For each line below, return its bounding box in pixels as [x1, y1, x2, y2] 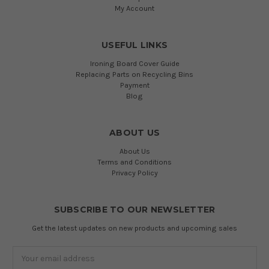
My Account [115, 3, 154, 13]
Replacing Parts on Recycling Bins [76, 69, 193, 79]
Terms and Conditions [97, 157, 172, 166]
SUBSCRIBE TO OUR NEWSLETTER [53, 204, 216, 215]
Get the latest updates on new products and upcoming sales [32, 223, 237, 232]
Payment [119, 80, 150, 89]
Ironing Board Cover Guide [89, 58, 180, 68]
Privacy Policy [111, 168, 158, 177]
